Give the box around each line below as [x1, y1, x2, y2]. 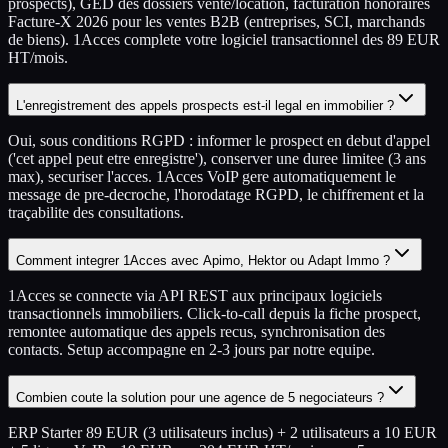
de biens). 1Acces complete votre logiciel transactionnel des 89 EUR [8, 30, 440, 48]
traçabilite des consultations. [8, 203, 184, 221]
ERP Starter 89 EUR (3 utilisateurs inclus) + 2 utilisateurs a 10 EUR [8, 423, 437, 441]
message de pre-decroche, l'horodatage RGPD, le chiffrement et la [8, 185, 424, 203]
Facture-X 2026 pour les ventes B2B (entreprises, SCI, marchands [8, 12, 425, 30]
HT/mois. [8, 48, 68, 66]
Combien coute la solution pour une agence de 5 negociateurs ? [16, 389, 384, 405]
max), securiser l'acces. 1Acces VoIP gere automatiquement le [8, 167, 396, 185]
